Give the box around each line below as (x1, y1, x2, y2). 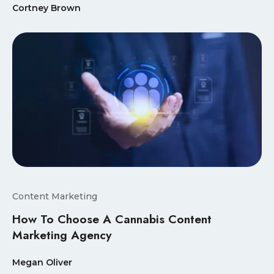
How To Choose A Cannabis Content (12, 210, 212, 228)
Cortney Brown (12, 2, 81, 14)
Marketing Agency (12, 226, 112, 243)
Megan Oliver (12, 256, 72, 268)
